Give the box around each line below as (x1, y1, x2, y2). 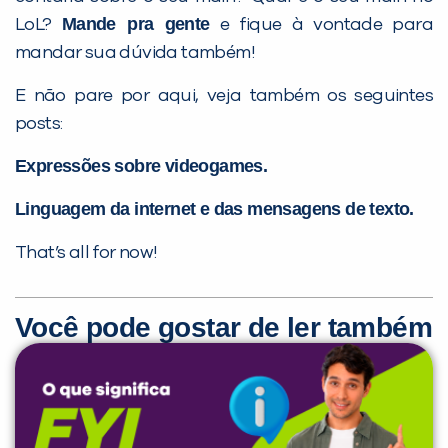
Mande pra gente (61, 13, 210, 34)
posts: (15, 114, 63, 133)
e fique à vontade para (209, 15, 434, 34)
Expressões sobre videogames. (15, 155, 268, 176)
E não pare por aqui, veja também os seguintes (15, 86, 433, 105)
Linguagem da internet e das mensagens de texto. (15, 198, 414, 219)
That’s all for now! (15, 243, 158, 262)
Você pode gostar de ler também (15, 311, 432, 343)
